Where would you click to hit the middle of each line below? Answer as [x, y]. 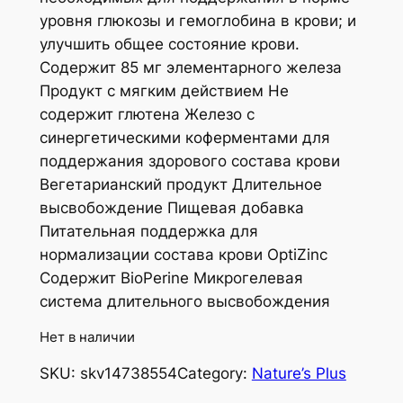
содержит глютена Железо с [147, 114]
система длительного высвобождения [184, 301]
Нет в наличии [87, 337]
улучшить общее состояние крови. [169, 44]
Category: [214, 373]
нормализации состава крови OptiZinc [183, 254]
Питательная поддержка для [148, 231]
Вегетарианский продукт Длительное [180, 184]
